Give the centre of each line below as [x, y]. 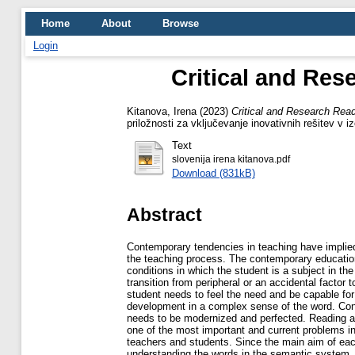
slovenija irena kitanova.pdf [231, 159]
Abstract [164, 214]
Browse [181, 23]
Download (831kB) [213, 173]
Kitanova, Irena [162, 111]
